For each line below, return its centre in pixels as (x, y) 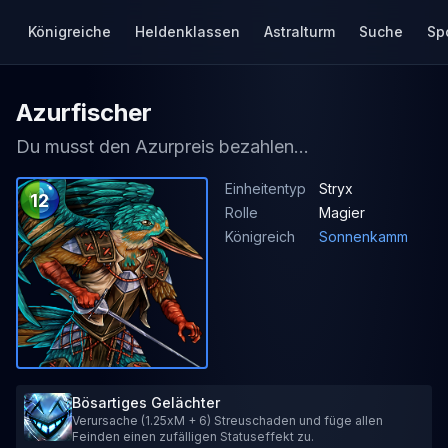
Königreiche (69, 31)
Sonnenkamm (363, 236)
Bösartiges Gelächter (146, 402)
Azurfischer (84, 112)
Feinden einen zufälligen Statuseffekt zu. (193, 436)
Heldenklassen (187, 31)
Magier (342, 212)
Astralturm (299, 31)
